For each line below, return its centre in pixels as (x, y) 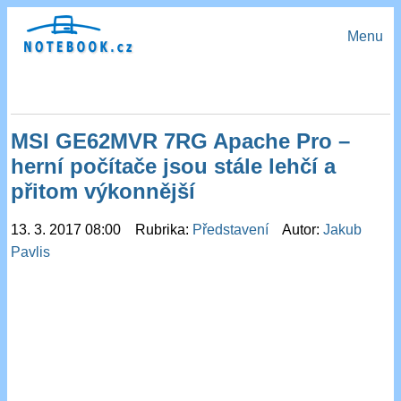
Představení (233, 230)
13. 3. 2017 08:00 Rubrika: (102, 230)
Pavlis (31, 252)
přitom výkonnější (103, 192)
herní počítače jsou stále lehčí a (174, 166)
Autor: (298, 230)
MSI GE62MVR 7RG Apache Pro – (181, 141)
